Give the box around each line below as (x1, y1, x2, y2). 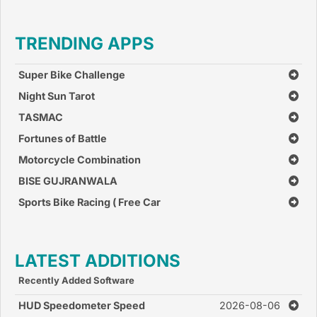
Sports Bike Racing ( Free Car (18, 196, 161, 208)
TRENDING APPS (15, 33, 154, 54)
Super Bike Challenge (18, 69, 125, 81)
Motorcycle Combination (18, 154, 141, 166)
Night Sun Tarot (18, 90, 95, 102)
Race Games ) (18, 217, 85, 229)
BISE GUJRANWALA (18, 175, 117, 187)
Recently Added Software (18, 275, 134, 286)
